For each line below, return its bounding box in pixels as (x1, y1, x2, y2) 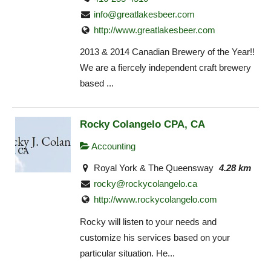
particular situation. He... (80, 247, 175, 258)
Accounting (90, 140, 135, 151)
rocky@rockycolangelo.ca (94, 178, 198, 189)
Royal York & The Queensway (91, 163, 214, 174)
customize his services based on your (80, 232, 230, 243)
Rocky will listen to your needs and (80, 216, 217, 227)
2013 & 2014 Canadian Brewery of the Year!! (80, 47, 255, 57)
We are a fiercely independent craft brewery (80, 62, 251, 73)
